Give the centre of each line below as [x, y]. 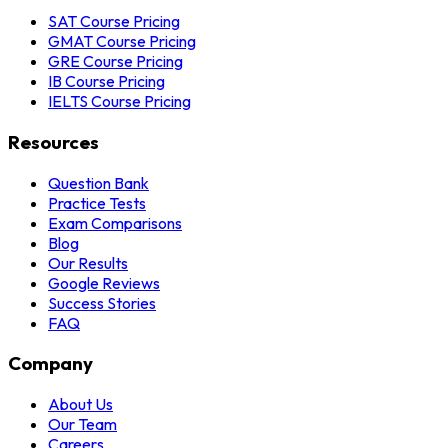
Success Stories [102, 302]
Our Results [88, 262]
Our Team [82, 423]
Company [50, 363]
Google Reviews [104, 282]
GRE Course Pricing [115, 61]
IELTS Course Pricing [119, 101]
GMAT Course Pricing [122, 41]
